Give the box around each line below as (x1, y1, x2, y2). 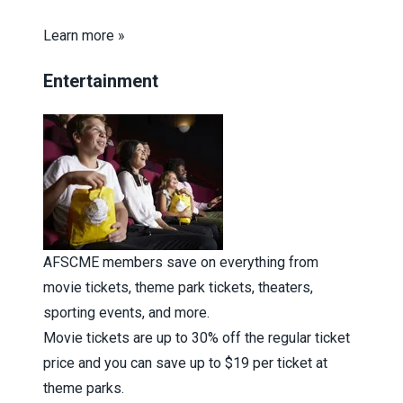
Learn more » (43, 27, 125, 44)
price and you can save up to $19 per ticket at (43, 354, 327, 372)
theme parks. (43, 380, 124, 397)
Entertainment (43, 70, 158, 92)
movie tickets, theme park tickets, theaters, (43, 279, 313, 296)
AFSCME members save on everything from (43, 254, 318, 271)
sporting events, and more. (43, 304, 210, 321)
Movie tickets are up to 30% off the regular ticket (43, 329, 350, 346)
